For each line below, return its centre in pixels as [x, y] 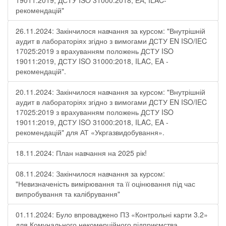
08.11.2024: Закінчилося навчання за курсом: [90, 174]
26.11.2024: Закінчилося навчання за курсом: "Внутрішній [110, 31]
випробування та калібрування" [68, 194]
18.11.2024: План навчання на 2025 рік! [81, 153]
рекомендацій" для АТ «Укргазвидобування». [90, 132]
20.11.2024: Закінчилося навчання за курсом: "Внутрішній [110, 92]
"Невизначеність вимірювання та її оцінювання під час [105, 184]
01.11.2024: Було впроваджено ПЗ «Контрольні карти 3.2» [112, 214]
